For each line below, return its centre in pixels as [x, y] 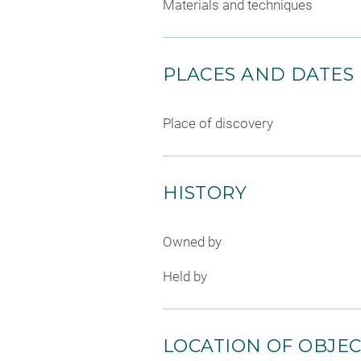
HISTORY [205, 193]
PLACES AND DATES [259, 74]
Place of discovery [218, 123]
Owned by [192, 241]
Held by [185, 277]
